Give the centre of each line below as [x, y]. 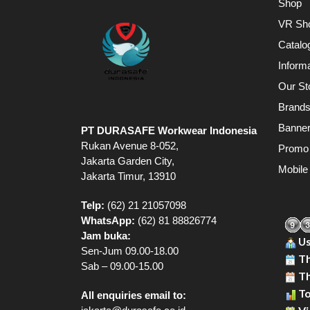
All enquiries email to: [134, 295]
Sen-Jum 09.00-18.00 [130, 251]
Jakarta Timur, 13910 [128, 176]
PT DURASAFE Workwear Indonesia [169, 131]
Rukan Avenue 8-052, [130, 146]
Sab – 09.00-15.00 [122, 266]
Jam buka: [106, 236]
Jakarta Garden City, [128, 161]
